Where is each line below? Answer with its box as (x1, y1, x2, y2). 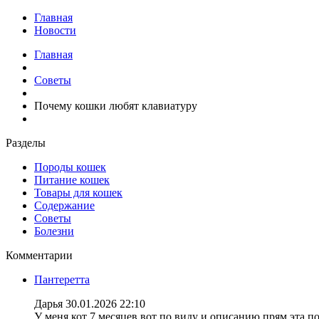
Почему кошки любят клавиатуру (34, 100, 197, 112)
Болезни (34, 225, 74, 237)
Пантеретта (34, 273, 90, 286)
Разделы (6, 137, 46, 149)
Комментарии (6, 249, 73, 261)
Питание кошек (34, 174, 110, 186)
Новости (34, 24, 76, 36)
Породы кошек (34, 161, 106, 173)
